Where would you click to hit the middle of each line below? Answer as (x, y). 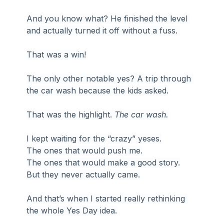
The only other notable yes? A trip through (110, 78)
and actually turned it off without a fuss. (103, 30)
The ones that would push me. (85, 150)
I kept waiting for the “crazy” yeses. (94, 138)
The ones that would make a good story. (103, 162)
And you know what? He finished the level (108, 18)
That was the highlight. (71, 114)
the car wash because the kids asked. (98, 90)
